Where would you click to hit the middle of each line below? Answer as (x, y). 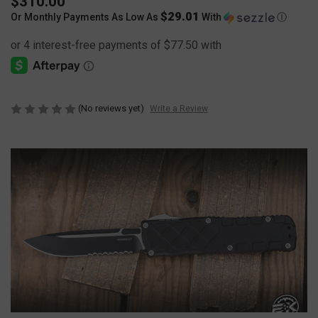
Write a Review (179, 109)
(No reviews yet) (111, 108)
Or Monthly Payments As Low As (86, 17)
